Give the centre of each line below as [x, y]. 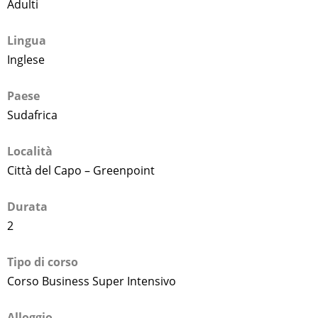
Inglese [26, 59]
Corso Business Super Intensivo [92, 281]
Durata [27, 206]
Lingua [27, 40]
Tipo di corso [43, 262]
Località [30, 151]
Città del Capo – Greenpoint [81, 170]
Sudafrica [32, 115]
